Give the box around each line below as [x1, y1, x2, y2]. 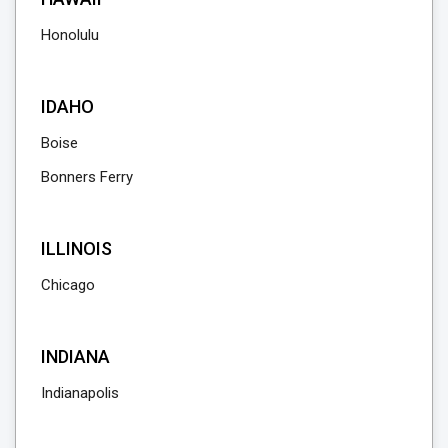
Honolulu [41, 26, 99, 45]
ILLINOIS [41, 238, 112, 260]
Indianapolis [41, 384, 119, 403]
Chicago [41, 276, 95, 295]
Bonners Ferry [41, 168, 133, 187]
